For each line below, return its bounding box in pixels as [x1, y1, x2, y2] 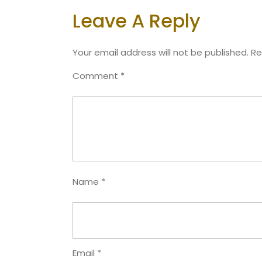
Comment [73, 70, 120, 82]
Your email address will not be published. [73, 46, 249, 58]
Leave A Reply [73, 8, 201, 34]
